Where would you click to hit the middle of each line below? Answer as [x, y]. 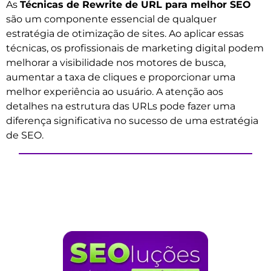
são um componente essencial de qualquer [111, 19]
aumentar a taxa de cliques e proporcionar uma [121, 77]
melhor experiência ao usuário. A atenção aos [115, 92]
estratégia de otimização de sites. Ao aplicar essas [125, 34]
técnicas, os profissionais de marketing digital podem [135, 48]
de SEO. [25, 135]
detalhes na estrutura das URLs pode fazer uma [121, 106]
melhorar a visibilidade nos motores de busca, [116, 63]
